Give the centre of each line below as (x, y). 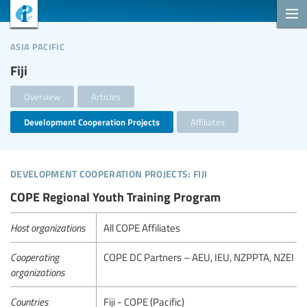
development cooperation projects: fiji (109, 172)
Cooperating (35, 257)
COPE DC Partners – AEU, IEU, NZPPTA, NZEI (199, 257)
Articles (106, 97)
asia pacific (37, 45)
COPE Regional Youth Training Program (115, 197)
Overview (42, 97)
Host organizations (48, 227)
